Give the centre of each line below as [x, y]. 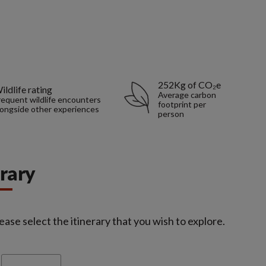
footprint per [182, 104]
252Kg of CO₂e [189, 84]
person [171, 113]
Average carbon [187, 94]
